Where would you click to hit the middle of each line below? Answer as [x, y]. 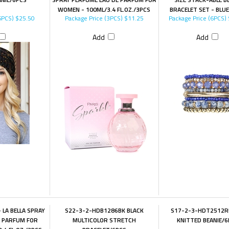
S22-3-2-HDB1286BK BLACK [104, 210]
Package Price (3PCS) [94, 18]
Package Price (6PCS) [197, 18]
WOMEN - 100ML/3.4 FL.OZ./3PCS [104, 9]
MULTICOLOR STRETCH [104, 220]
